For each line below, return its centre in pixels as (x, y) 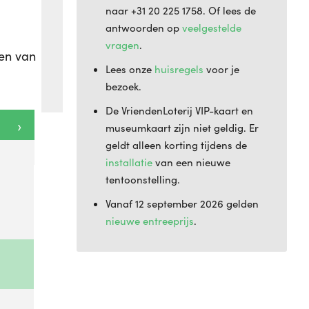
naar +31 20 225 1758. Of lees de (181, 10)
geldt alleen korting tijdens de (176, 145)
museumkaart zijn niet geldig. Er (182, 128)
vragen (122, 45)
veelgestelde (212, 28)
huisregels (179, 69)
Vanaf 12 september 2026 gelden (182, 203)
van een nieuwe (191, 162)
